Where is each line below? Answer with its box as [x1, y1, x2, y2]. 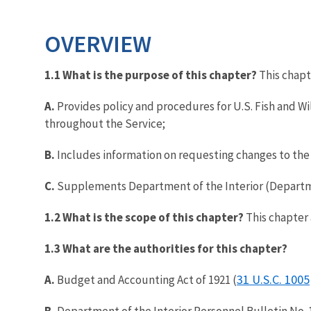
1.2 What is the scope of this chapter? [44, 209, 244, 225]
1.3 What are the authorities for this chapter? [44, 240, 287, 256]
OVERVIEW [44, 28, 151, 58]
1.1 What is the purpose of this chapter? [44, 67, 257, 83]
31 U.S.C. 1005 [237, 271, 310, 287]
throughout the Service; [44, 115, 165, 131]
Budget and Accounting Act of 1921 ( [55, 271, 237, 287]
